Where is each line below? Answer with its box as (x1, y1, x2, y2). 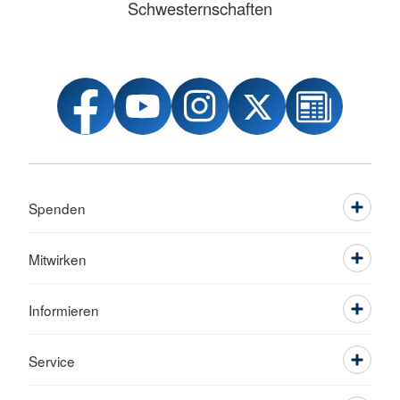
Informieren (29, 300, 99, 321)
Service (29, 351, 75, 371)
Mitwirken (29, 249, 87, 270)
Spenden (29, 198, 86, 219)
